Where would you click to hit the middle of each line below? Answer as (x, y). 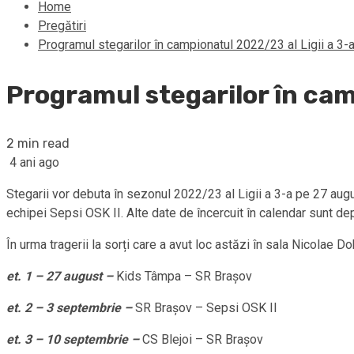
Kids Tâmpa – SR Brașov (184, 277)
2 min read (38, 144)
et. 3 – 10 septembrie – (74, 340)
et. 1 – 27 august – (61, 277)
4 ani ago (33, 163)
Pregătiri (62, 26)
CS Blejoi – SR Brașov (203, 340)
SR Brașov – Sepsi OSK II (206, 308)
